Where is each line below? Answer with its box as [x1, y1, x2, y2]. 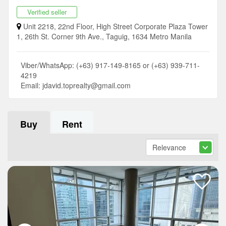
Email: [21, 80, 42, 90]
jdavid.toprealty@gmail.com [42, 80, 131, 90]
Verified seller [27, 7, 67, 17]
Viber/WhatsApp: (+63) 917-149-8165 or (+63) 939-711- [21, 60, 200, 70]
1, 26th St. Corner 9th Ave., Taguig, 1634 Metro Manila [17, 31, 192, 41]
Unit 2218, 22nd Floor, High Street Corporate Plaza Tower [21, 21, 208, 31]
